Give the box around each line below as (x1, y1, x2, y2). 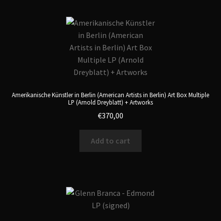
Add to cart (91, 135, 130, 146)
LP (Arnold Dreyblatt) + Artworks (68, 98, 153, 107)
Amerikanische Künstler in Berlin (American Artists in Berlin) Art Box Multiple (12, 91, 209, 99)
